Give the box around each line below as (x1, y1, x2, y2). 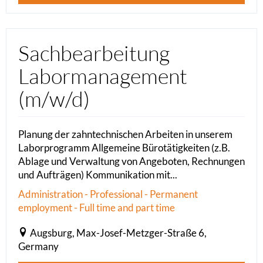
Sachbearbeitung (18, 40, 170, 66)
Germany (18, 240, 59, 253)
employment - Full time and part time (18, 201, 175, 214)
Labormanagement (18, 63, 187, 89)
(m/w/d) (18, 86, 90, 112)
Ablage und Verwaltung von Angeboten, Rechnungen (18, 155, 245, 168)
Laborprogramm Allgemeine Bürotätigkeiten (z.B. (18, 141, 230, 154)
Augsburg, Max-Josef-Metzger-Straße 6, (30, 227, 207, 240)
